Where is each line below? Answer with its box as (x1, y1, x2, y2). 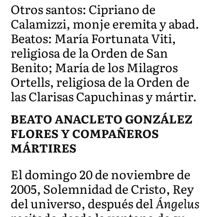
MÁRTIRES (11, 139, 77, 156)
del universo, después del (11, 194, 156, 212)
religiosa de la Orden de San (11, 43, 169, 62)
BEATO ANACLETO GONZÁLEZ (11, 109, 193, 127)
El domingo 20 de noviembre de (11, 165, 191, 183)
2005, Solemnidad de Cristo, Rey (11, 179, 194, 198)
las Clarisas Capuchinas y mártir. (11, 87, 197, 105)
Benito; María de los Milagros (11, 58, 178, 76)
